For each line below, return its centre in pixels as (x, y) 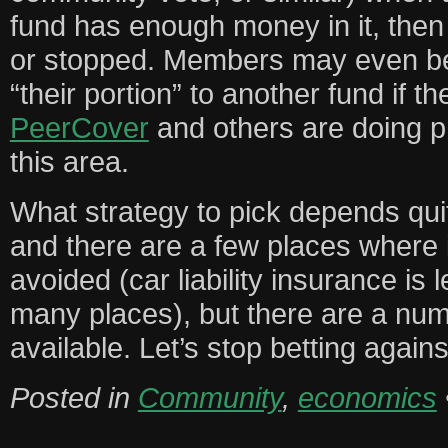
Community (209, 397)
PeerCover (79, 127)
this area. (69, 161)
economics (367, 397)
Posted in (73, 397)
